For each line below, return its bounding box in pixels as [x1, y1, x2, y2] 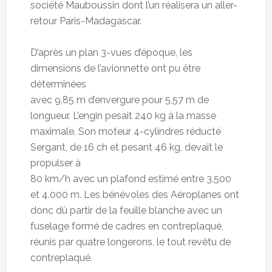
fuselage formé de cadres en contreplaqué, [30, 220, 223, 233]
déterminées [30, 78, 86, 90]
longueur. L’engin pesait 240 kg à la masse [30, 110, 216, 122]
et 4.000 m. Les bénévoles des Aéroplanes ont [30, 189, 239, 201]
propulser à [30, 157, 81, 169]
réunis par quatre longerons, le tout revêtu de [30, 236, 231, 248]
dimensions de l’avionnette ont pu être [30, 63, 200, 75]
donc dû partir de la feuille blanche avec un [30, 205, 222, 217]
